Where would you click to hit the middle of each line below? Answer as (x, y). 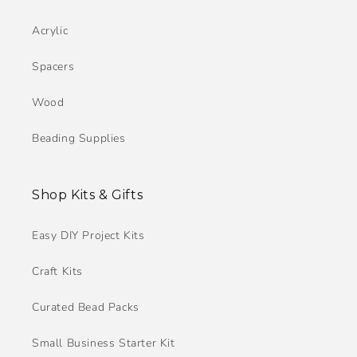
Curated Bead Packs (86, 307)
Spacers (53, 67)
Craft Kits (57, 271)
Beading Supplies (79, 138)
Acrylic (50, 31)
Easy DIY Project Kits (88, 235)
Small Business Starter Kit (104, 343)
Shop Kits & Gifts (88, 195)
